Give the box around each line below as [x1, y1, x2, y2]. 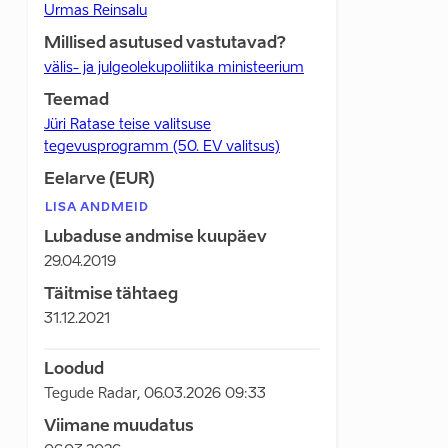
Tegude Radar [44, 387, 137, 401]
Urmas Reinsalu [44, 4, 147, 18]
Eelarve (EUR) [44, 172, 155, 188]
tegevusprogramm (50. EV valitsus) [44, 140, 280, 154]
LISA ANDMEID [45, 202, 149, 214]
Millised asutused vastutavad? [44, 36, 286, 52]
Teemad [44, 93, 109, 109]
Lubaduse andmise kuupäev [44, 230, 267, 246]
